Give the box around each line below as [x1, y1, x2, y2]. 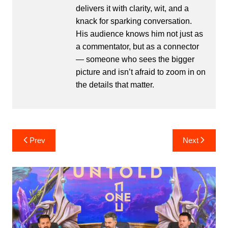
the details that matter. [75, 80, 154, 89]
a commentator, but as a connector [75, 42, 199, 51]
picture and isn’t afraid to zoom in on [75, 67, 206, 76]
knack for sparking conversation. [75, 16, 192, 25]
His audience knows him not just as [75, 29, 203, 38]
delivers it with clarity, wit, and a [75, 4, 189, 13]
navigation [11, 144, 71, 160]
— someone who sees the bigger [75, 54, 194, 64]
